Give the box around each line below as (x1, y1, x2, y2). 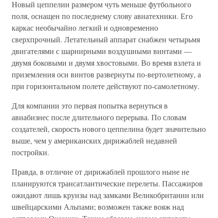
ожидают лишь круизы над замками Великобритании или (12, 190, 204, 200)
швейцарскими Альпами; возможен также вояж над (12, 201, 184, 212)
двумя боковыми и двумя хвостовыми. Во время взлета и (12, 57, 201, 68)
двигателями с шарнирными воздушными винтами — (12, 46, 192, 56)
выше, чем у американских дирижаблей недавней (12, 135, 177, 146)
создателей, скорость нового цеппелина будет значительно (12, 124, 206, 134)
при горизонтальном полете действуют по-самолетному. (12, 81, 200, 91)
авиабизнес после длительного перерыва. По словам (12, 112, 186, 123)
